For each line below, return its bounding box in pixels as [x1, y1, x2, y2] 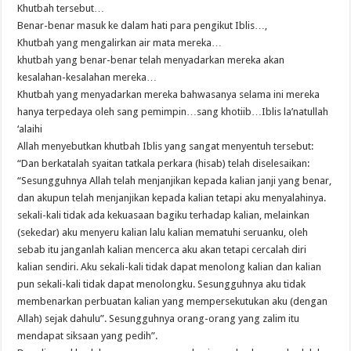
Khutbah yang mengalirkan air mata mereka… [17, 37, 223, 49]
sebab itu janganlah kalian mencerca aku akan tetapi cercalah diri [17, 244, 307, 256]
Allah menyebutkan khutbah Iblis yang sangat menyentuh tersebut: [17, 140, 314, 153]
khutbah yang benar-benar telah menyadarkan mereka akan [17, 54, 285, 67]
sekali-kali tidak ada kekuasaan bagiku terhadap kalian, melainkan [17, 209, 310, 222]
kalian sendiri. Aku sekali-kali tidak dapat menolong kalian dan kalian [17, 261, 322, 273]
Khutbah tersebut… [17, 2, 105, 15]
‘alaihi [17, 123, 43, 136]
